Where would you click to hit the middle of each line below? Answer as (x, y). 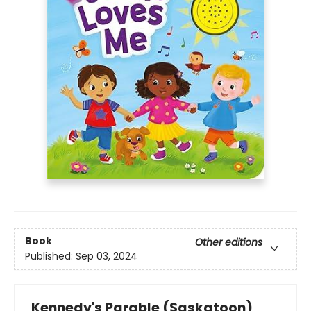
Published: (50, 257)
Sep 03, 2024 (107, 257)
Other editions (229, 243)
